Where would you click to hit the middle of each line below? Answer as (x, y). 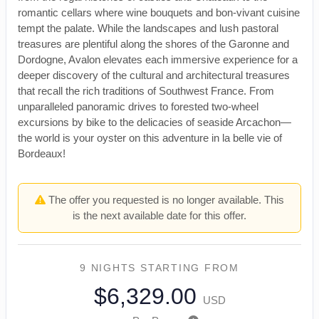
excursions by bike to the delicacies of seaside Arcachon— (155, 122)
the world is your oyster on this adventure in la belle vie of (150, 138)
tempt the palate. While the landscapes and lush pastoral (148, 28)
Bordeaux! (42, 154)
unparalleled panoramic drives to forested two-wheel (138, 107)
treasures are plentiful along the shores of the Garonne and (153, 44)
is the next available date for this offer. (159, 216)
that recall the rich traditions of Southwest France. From (146, 91)
